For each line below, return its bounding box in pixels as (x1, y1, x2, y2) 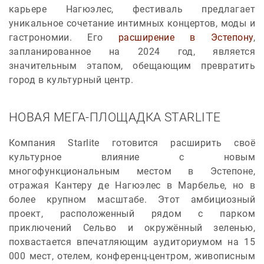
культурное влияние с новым (9, 151, 255, 163)
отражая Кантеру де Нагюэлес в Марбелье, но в (9, 179, 255, 191)
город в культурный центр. (9, 74, 134, 85)
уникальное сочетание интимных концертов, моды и (9, 17, 255, 29)
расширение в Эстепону (118, 31, 253, 43)
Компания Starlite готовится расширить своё (9, 137, 255, 148)
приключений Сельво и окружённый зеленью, (9, 222, 255, 233)
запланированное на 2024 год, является (9, 45, 255, 57)
